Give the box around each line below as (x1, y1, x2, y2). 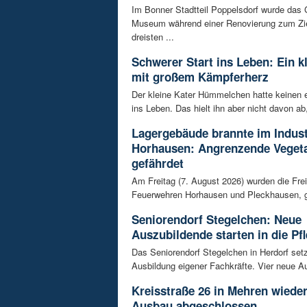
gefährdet (132, 154, 184, 171)
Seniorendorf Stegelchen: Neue (132, 210, 302, 228)
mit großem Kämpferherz (132, 68, 269, 85)
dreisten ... (132, 29, 174, 43)
